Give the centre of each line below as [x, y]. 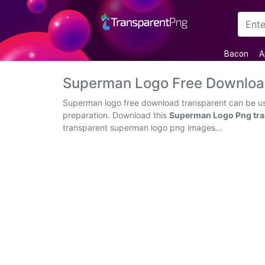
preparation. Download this [116, 115]
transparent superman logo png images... [143, 127]
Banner [34, 147]
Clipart [34, 209]
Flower [34, 98]
